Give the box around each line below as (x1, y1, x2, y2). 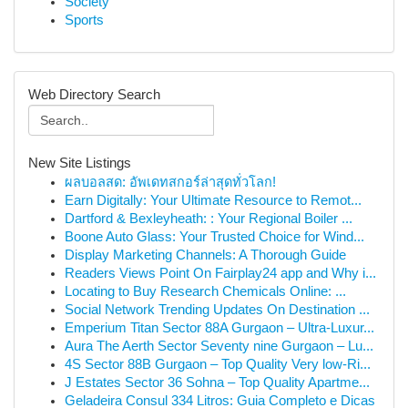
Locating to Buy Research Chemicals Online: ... (65, 284, 346, 299)
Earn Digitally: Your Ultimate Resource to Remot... (65, 193, 362, 208)
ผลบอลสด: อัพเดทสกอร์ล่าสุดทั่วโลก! (65, 175, 276, 189)
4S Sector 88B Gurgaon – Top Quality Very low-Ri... (65, 357, 371, 372)
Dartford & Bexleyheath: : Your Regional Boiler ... (65, 211, 352, 226)
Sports (65, 13, 104, 27)
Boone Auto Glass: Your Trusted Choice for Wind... (65, 229, 364, 244)
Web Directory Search (28, 87, 160, 102)
